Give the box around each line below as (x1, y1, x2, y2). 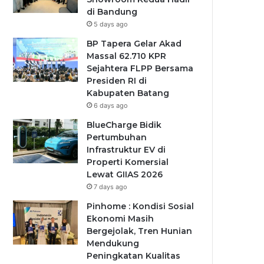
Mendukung (87, 238, 140, 249)
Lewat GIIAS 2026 (87, 169, 163, 180)
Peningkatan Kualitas (87, 250, 181, 261)
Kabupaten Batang (87, 88, 170, 98)
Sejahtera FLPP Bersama (87, 63, 194, 74)
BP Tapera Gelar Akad (87, 38, 182, 49)
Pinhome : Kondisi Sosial (87, 201, 194, 212)
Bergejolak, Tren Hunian (87, 226, 193, 236)
